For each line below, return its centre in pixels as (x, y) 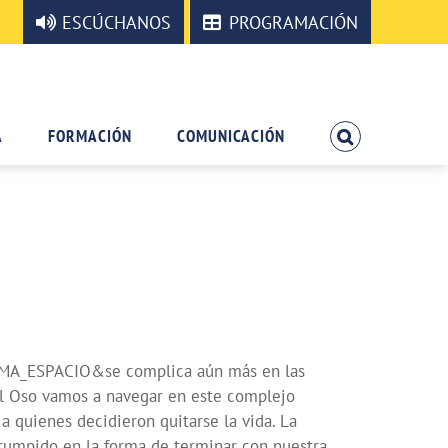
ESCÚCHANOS (116, 22)
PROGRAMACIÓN (293, 22)
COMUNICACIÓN (231, 136)
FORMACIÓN (90, 136)
